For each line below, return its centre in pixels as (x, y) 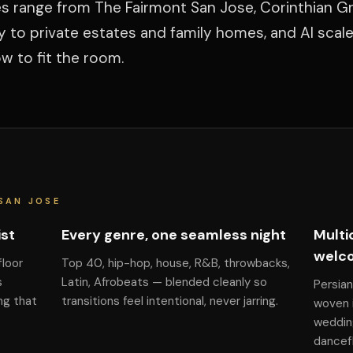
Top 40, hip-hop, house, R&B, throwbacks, (175, 263)
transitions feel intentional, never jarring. (169, 301)
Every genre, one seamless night (173, 235)
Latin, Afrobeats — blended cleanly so (164, 282)
